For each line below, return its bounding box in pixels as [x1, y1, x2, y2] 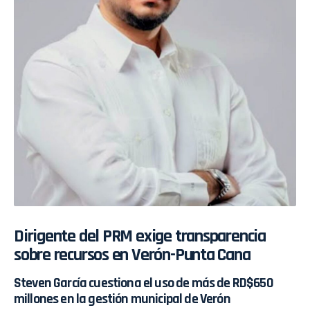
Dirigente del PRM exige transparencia [14, 225, 266, 248]
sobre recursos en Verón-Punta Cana [14, 244, 250, 267]
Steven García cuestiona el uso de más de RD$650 [14, 274, 273, 293]
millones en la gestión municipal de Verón [14, 290, 230, 309]
